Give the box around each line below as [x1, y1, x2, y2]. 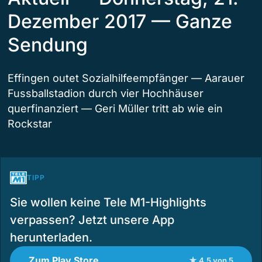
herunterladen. [10, 230, 92, 245]
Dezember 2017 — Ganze [8, 10, 232, 33]
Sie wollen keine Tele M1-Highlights [10, 195, 206, 210]
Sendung [8, 33, 88, 57]
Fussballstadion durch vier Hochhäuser [8, 87, 204, 100]
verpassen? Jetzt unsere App [10, 213, 174, 227]
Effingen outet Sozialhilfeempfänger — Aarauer [8, 72, 244, 85]
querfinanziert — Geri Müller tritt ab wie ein [8, 102, 223, 115]
